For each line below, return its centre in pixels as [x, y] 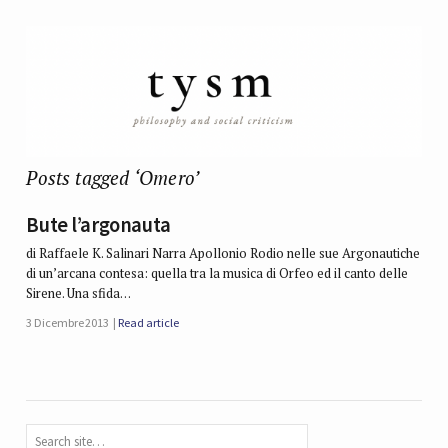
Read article [148, 323]
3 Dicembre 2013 [68, 323]
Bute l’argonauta [98, 225]
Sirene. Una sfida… [79, 293]
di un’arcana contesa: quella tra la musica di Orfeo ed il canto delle [217, 273]
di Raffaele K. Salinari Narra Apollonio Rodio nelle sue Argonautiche [223, 253]
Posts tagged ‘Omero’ [113, 177]
